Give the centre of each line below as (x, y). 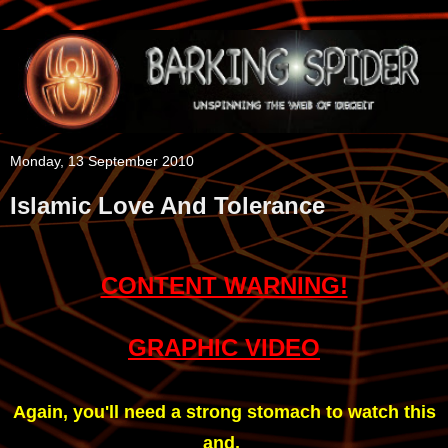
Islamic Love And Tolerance (167, 206)
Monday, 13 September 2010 (102, 161)
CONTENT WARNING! (224, 285)
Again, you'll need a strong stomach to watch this (224, 411)
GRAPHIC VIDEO (224, 347)
